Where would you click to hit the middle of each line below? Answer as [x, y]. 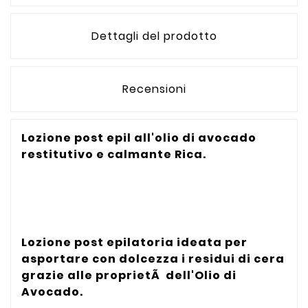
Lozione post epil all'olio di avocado [139, 138]
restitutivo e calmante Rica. [114, 155]
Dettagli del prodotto [154, 36]
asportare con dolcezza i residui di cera [153, 258]
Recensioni [154, 89]
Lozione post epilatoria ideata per [134, 242]
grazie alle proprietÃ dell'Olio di [129, 275]
